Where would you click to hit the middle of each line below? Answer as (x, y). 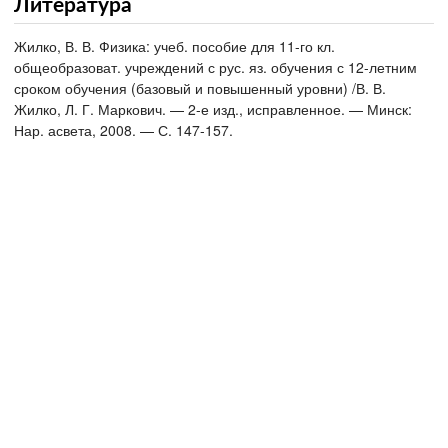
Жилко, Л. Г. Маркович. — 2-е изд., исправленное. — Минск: (213, 109)
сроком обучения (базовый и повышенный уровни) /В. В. (200, 88)
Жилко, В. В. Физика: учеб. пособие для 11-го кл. (174, 46)
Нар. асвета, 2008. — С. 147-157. (123, 130)
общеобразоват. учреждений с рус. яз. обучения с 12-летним (215, 67)
